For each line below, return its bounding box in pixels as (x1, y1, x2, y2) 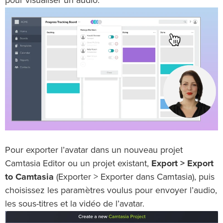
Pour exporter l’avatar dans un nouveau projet (5, 146, 183, 155)
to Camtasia (5, 173, 54, 182)
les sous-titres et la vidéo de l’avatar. (5, 200, 144, 209)
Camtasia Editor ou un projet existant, (5, 159, 151, 169)
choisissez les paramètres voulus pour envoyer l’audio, (5, 186, 217, 196)
